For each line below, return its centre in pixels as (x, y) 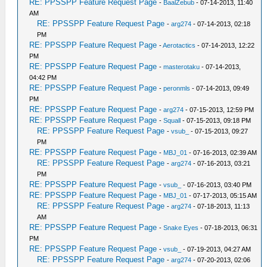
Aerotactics (179, 45)
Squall (172, 120)
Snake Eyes (181, 228)
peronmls (177, 88)
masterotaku (182, 67)
